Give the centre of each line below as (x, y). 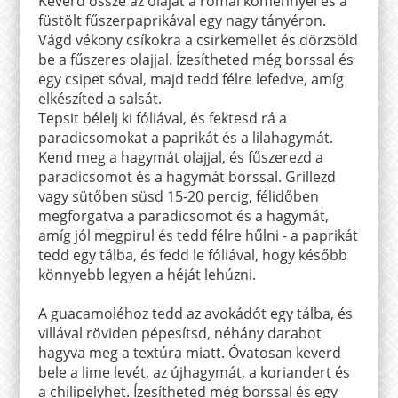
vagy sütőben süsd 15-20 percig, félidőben (178, 196)
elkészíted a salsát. (99, 98)
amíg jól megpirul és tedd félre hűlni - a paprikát (198, 235)
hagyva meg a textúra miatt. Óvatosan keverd (189, 352)
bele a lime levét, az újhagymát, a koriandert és (194, 372)
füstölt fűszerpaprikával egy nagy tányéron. (182, 20)
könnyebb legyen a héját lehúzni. (147, 274)
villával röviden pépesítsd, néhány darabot (179, 333)
